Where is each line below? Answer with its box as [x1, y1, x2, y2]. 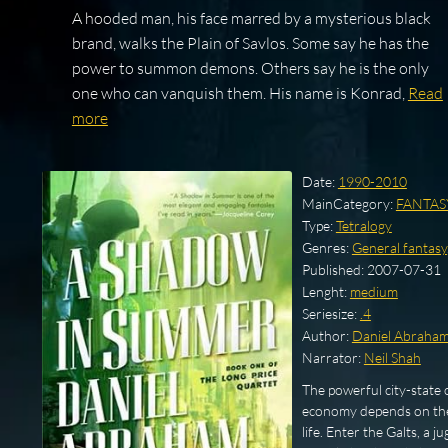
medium [349, 283, 398, 301]
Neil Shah [363, 349, 421, 367]
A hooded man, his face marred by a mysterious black [71, 8, 431, 29]
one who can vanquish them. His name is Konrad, [71, 83, 408, 104]
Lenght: [301, 283, 350, 301]
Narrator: [301, 349, 364, 367]
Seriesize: [301, 305, 360, 323]
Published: [301, 261, 367, 279]
